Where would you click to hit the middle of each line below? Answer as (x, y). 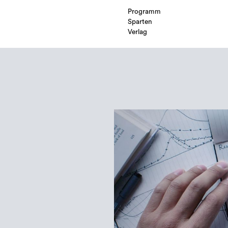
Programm (144, 12)
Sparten (140, 22)
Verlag (137, 32)
